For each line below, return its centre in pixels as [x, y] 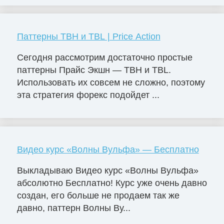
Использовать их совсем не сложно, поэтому [111, 82]
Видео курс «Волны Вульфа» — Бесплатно [108, 149]
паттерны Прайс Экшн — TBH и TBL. [94, 70]
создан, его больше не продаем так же [98, 195]
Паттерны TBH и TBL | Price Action [88, 36]
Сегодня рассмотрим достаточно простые [104, 57]
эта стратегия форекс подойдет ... [88, 95]
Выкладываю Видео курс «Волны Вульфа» [107, 170]
